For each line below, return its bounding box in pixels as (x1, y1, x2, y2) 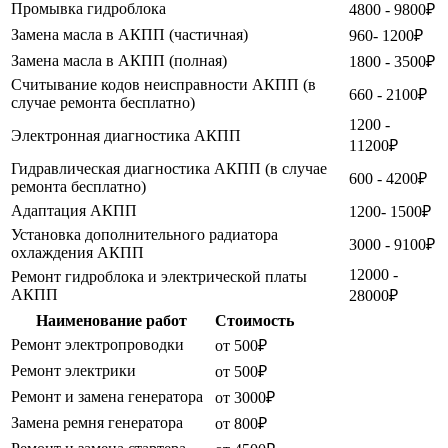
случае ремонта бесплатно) (11, 94, 195, 112)
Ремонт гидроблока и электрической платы (11, 268, 307, 286)
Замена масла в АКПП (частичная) (11, 26, 248, 44)
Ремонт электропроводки (11, 336, 184, 354)
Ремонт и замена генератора (11, 388, 203, 406)
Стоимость (215, 312, 294, 330)
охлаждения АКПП (11, 244, 144, 262)
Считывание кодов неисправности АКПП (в (11, 76, 316, 94)
